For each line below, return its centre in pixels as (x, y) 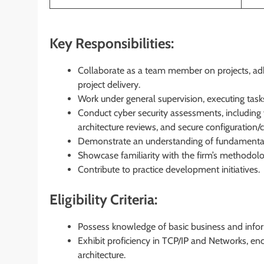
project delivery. (109, 84)
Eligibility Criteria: (103, 199)
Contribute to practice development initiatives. (169, 169)
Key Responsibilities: (112, 43)
